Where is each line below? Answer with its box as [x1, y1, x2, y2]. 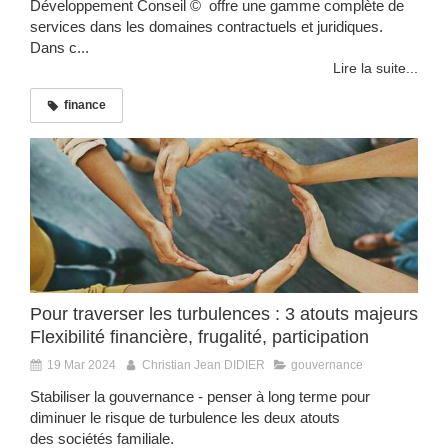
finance [64, 98, 106, 113]
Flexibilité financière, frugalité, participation [30, 327, 369, 348]
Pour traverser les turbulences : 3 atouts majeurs [30, 304, 418, 325]
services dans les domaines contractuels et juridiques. [30, 18, 383, 36]
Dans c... [30, 39, 89, 57]
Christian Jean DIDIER [142, 358, 265, 373]
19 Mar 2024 [47, 358, 116, 373]
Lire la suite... [333, 60, 418, 77]
